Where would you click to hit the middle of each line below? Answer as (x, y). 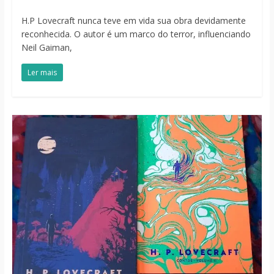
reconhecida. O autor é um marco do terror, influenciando (136, 34)
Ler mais (42, 73)
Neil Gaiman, (46, 48)
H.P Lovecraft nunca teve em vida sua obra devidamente (133, 21)
